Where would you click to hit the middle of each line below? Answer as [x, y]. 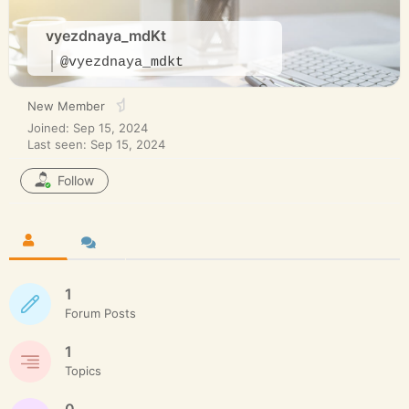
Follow [76, 180]
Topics [83, 370]
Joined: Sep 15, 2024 [88, 127]
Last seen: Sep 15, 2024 [96, 144]
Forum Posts [100, 313]
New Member [66, 105]
